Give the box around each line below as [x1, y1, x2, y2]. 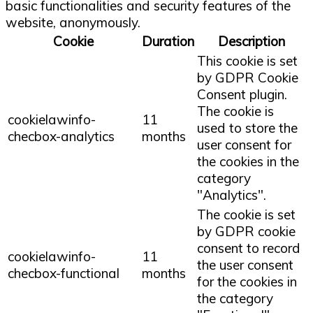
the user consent [197, 256, 293, 273]
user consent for [197, 136, 291, 153]
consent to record [197, 239, 300, 256]
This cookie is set [197, 52, 298, 69]
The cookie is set [197, 205, 296, 223]
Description [217, 32, 285, 50]
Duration [142, 32, 194, 50]
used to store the [197, 119, 298, 136]
